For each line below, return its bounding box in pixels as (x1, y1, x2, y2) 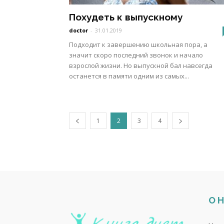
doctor (69, 26, 88, 34)
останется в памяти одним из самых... (69, 71, 189, 80)
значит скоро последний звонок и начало (69, 50, 203, 59)
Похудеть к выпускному (69, 11, 182, 22)
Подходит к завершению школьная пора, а (69, 40, 207, 49)
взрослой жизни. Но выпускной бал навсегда (69, 61, 212, 70)
